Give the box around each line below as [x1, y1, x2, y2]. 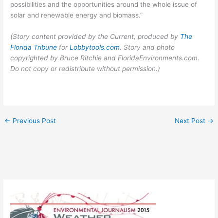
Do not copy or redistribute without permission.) [10, 65, 161, 73]
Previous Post [11, 117, 56, 125]
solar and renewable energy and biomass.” [10, 11, 143, 19]
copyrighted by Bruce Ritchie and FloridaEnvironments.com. [10, 54, 200, 62]
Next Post [174, 117, 207, 125]
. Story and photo [120, 43, 175, 52]
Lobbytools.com [70, 43, 120, 52]
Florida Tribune [10, 43, 57, 52]
